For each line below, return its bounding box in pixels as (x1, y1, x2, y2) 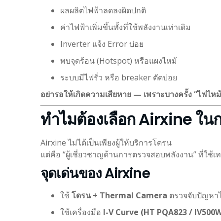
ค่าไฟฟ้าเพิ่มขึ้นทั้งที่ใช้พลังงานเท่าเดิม (60, 21, 191, 33)
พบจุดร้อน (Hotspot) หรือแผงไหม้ (60, 55, 177, 66)
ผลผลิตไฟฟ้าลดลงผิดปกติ (60, 4, 146, 16)
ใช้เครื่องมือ (60, 206, 103, 218)
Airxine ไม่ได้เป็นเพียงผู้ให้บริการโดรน (40, 137, 172, 148)
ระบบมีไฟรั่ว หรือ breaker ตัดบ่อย (60, 72, 177, 83)
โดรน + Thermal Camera (72, 189, 167, 201)
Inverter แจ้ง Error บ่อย (60, 38, 144, 49)
